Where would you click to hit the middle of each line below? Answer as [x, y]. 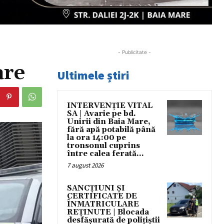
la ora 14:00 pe [96, 137]
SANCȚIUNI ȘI [96, 188]
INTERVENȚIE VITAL [110, 105]
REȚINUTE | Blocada [108, 212]
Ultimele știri [93, 75]
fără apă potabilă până [111, 129]
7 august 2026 [85, 165]
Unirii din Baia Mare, [109, 121]
